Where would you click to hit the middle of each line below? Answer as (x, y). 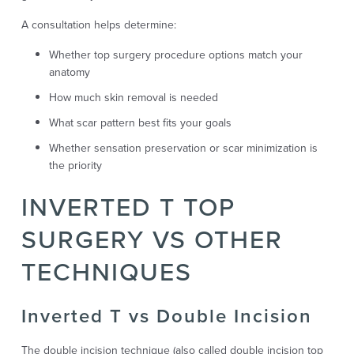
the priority (75, 165)
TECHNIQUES (106, 271)
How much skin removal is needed (133, 97)
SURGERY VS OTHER (152, 239)
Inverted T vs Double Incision (166, 316)
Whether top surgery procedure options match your (175, 55)
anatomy (69, 72)
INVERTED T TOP (128, 207)
